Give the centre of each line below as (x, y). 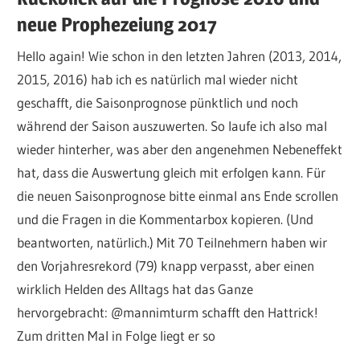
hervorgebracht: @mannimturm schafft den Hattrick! (168, 313)
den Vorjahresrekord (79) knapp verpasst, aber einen (166, 266)
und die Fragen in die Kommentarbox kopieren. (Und (166, 219)
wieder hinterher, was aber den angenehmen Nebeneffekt (180, 149)
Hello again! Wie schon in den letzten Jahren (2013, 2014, (180, 56)
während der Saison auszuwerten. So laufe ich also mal (172, 126)
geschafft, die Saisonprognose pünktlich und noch (158, 103)
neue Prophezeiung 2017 (117, 24)
